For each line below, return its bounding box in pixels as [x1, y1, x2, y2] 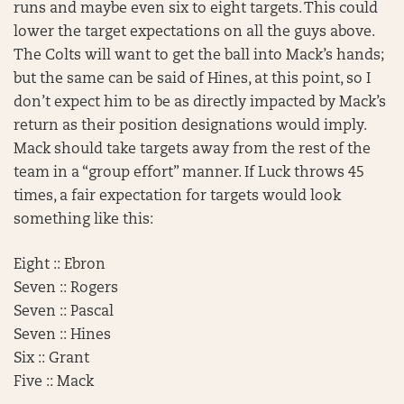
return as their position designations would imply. [14, 119, 366, 133]
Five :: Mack [14, 375, 94, 390]
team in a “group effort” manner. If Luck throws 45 [14, 166, 364, 180]
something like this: [14, 213, 153, 227]
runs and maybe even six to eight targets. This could [14, 2, 378, 16]
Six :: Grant [14, 352, 89, 366]
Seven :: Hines [14, 328, 111, 343]
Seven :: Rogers [14, 281, 118, 296]
